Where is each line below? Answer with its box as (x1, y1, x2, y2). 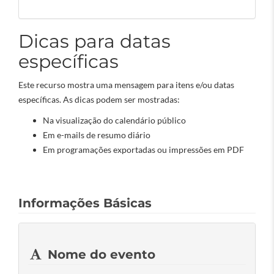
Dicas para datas (18, 30, 171, 53)
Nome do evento (43, 247, 155, 262)
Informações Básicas (18, 196, 152, 210)
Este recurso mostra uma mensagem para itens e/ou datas (18, 80, 234, 90)
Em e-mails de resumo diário (43, 130, 150, 140)
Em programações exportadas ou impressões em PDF (43, 144, 244, 155)
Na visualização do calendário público (43, 115, 186, 125)
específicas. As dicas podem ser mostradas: (18, 94, 180, 105)
